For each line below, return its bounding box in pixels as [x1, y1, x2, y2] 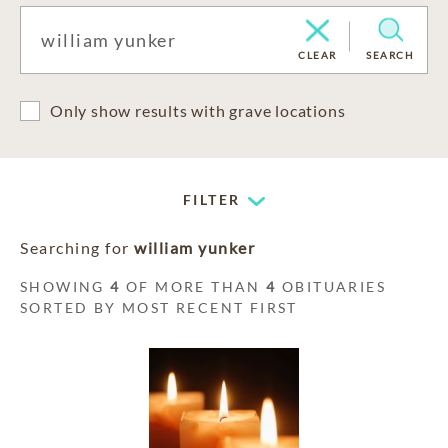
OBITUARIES [276, 278, 387, 295]
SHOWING [20, 278, 111, 295]
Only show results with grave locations [50, 101, 346, 120]
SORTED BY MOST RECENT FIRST [20, 299, 298, 316]
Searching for [20, 238, 134, 257]
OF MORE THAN [120, 278, 267, 295]
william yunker [134, 238, 255, 257]
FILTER [183, 191, 241, 208]
